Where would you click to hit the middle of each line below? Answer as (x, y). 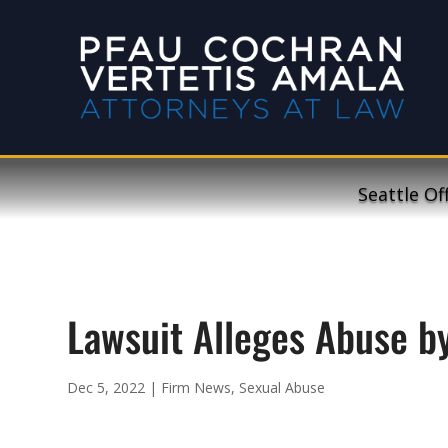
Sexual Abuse (282, 388)
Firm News (196, 388)
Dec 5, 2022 (106, 388)
